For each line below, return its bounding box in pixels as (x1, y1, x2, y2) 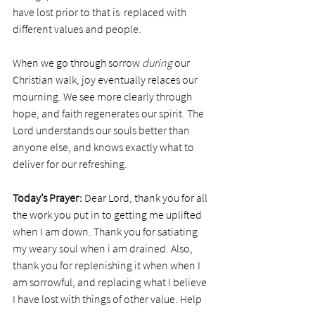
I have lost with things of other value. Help (13, 292, 204, 306)
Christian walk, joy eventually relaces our (13, 72, 200, 86)
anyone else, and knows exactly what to (13, 140, 196, 154)
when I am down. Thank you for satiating (13, 224, 200, 238)
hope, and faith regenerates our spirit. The (13, 106, 206, 120)
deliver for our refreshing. (13, 157, 127, 171)
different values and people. (13, 22, 143, 36)
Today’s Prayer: (13, 191, 82, 205)
